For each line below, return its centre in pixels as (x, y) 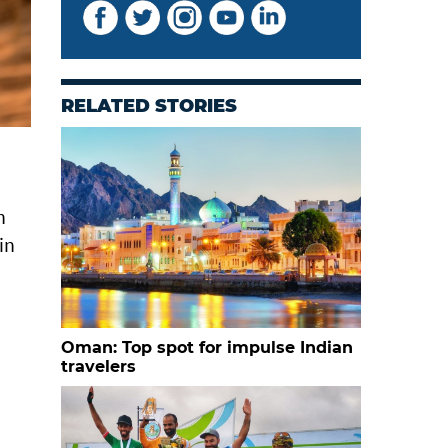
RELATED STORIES (149, 106)
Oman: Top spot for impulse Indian (207, 347)
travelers (98, 366)
